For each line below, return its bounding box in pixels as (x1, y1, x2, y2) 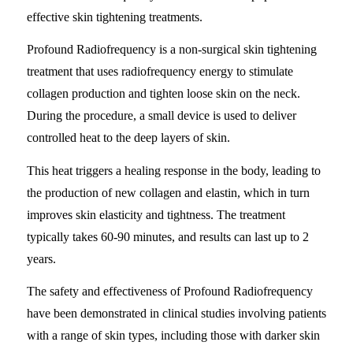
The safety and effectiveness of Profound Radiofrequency (26, 284, 313, 299)
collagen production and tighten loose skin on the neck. (26, 87, 300, 101)
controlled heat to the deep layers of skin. (26, 131, 230, 145)
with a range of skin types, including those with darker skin (26, 329, 320, 343)
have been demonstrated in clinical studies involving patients (26, 307, 326, 321)
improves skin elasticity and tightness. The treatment (26, 207, 285, 221)
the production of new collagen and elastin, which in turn (26, 185, 310, 199)
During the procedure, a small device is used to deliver (26, 109, 296, 123)
